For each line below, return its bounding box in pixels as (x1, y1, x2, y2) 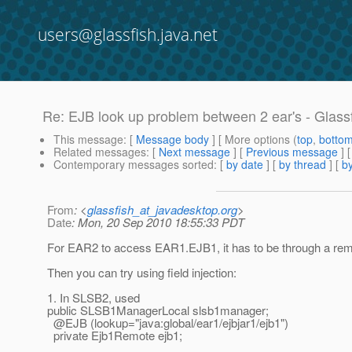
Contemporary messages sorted (53, 156, 214, 173)
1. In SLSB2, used (47, 289, 140, 306)
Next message (159, 144, 230, 160)
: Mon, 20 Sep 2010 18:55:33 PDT (71, 214, 244, 231)
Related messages (53, 144, 146, 160)
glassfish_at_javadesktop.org (87, 201, 237, 218)
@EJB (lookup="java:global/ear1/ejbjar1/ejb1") (47, 314, 288, 332)
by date (226, 156, 263, 173)
